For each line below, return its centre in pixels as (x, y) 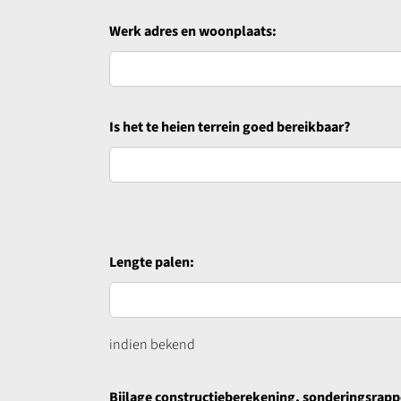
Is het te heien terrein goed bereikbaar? (229, 127)
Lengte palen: (151, 262)
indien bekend (152, 344)
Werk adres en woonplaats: (192, 31)
